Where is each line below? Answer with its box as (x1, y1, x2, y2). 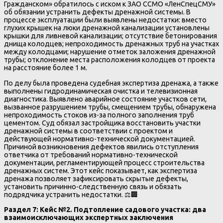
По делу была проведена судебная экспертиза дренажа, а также (4, 79, 219, 87)
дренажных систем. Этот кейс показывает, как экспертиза (4, 166, 197, 175)
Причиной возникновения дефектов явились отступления (4, 142, 199, 151)
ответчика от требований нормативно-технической (4, 150, 178, 159)
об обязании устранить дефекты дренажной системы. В (4, 8, 191, 16)
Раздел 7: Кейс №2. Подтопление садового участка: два (4, 205, 206, 214)
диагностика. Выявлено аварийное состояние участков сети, (4, 95, 207, 103)
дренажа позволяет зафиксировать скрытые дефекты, (4, 174, 188, 183)
